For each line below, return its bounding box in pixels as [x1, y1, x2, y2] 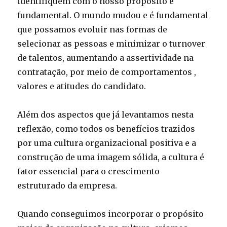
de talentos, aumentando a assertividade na [17, 53, 194, 63]
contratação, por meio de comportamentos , [17, 67, 197, 77]
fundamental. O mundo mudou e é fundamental [17, 10, 209, 20]
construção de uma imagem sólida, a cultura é [17, 152, 205, 162]
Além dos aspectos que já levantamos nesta [17, 109, 194, 120]
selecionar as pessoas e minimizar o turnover [17, 39, 206, 49]
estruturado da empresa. [17, 180, 118, 191]
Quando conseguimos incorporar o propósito [17, 209, 204, 219]
